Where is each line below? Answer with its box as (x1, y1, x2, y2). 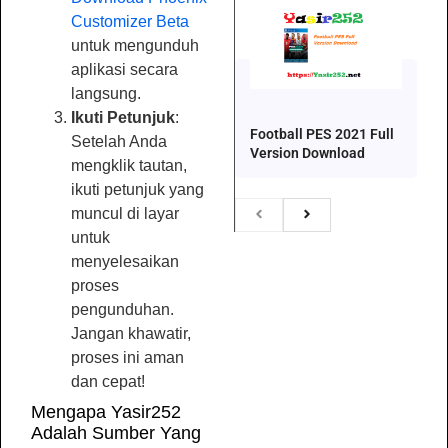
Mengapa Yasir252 (31, 401, 181, 422)
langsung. (71, 84, 141, 102)
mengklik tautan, (71, 156, 187, 174)
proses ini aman (71, 348, 184, 366)
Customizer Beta (71, 12, 189, 30)
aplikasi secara (71, 60, 178, 78)
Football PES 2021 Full (250, 125, 394, 142)
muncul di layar (71, 204, 179, 222)
